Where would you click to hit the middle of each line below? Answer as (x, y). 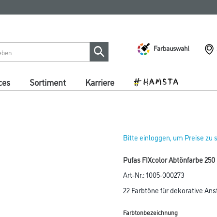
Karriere (100, 82)
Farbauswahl (171, 47)
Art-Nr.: (134, 175)
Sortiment (48, 82)
